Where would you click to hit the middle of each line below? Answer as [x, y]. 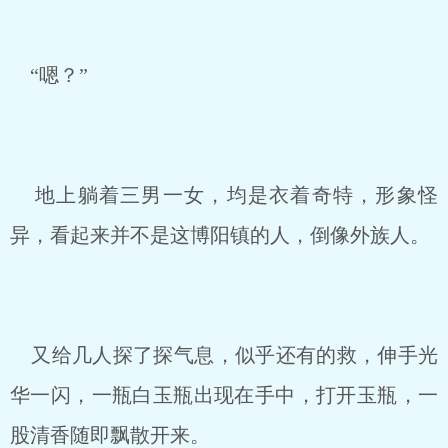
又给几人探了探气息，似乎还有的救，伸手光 [224, 355]
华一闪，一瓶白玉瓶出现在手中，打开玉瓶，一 [224, 395]
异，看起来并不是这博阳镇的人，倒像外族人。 [220, 235]
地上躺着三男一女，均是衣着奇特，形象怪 [224, 195]
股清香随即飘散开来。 [110, 435]
